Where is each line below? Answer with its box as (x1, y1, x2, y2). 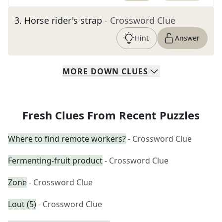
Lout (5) (8, 199, 36, 210)
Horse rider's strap (24, 14, 102, 26)
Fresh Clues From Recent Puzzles (22, 108, 200, 122)
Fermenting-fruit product (8, 155, 103, 166)
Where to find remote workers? (8, 133, 126, 144)
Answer (175, 33, 200, 43)
